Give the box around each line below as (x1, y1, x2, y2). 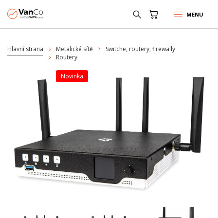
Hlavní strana (7, 45, 43, 53)
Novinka (65, 72, 83, 80)
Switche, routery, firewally (106, 45, 175, 53)
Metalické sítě (56, 45, 93, 53)
